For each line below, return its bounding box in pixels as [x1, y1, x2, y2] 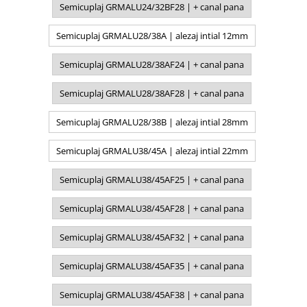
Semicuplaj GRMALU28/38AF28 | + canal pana [60, 87, 244, 99]
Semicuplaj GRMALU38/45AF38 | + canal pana [60, 288, 244, 301]
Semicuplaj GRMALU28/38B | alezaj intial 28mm [56, 116, 248, 128]
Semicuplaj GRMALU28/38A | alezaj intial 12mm [56, 29, 248, 42]
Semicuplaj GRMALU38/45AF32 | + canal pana [60, 231, 244, 243]
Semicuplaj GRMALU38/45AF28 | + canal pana [60, 202, 244, 214]
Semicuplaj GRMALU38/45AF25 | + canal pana [60, 173, 244, 186]
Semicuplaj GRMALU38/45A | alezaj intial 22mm [56, 145, 248, 157]
